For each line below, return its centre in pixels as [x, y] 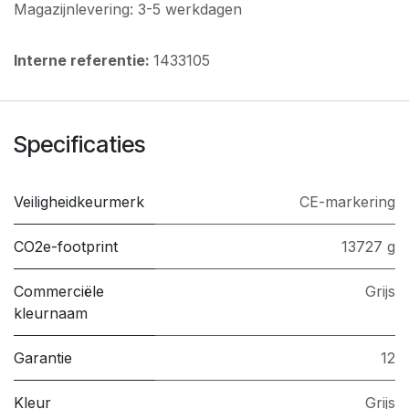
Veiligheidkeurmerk [79, 201]
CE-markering [347, 201]
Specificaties [79, 144]
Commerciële [59, 291]
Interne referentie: [84, 60]
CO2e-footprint [66, 246]
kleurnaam [51, 313]
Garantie [43, 357]
